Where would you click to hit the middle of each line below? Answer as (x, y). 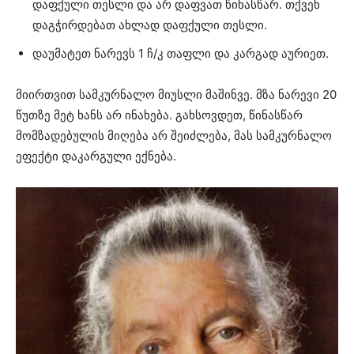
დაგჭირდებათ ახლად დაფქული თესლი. (150, 24)
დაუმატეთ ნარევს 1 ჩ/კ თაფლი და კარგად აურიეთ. (181, 53)
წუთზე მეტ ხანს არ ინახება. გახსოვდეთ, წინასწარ (159, 115)
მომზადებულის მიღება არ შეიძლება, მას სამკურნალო (174, 135)
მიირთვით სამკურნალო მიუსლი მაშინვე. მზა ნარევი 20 (176, 94)
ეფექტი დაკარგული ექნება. (96, 156)
